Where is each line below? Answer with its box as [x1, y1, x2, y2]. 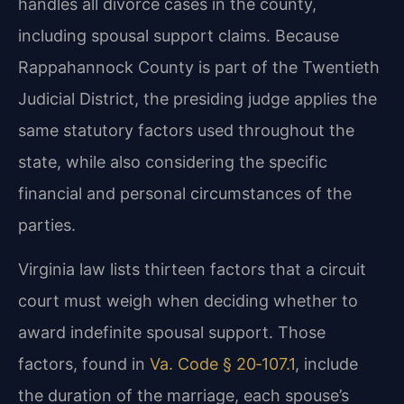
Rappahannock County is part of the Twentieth [18, 57, 380, 77]
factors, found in [18, 353, 150, 373]
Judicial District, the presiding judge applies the [18, 88, 377, 108]
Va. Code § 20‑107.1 [150, 353, 295, 373]
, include [295, 353, 358, 373]
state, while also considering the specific [18, 151, 327, 171]
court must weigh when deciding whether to [18, 290, 358, 310]
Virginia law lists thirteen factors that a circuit [18, 259, 366, 279]
